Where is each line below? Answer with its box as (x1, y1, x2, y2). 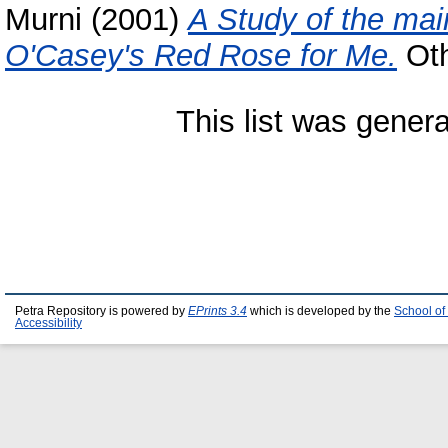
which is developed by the (247, 305, 394, 317)
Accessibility (15, 317, 82, 329)
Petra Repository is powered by (15, 305, 188, 317)
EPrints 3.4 (188, 305, 247, 317)
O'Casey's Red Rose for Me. (5, 38, 397, 74)
